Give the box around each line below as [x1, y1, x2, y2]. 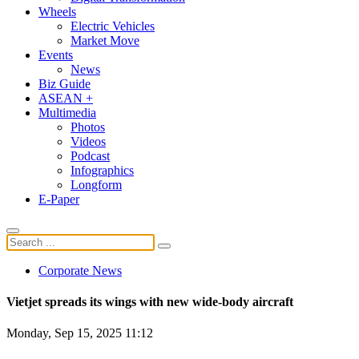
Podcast [71, 148, 110, 163]
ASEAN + [38, 91, 93, 105]
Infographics [71, 163, 134, 177]
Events [38, 47, 73, 62]
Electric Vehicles [71, 18, 155, 33]
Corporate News [38, 263, 122, 277]
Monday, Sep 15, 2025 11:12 [6, 326, 153, 341]
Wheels [38, 4, 76, 18]
